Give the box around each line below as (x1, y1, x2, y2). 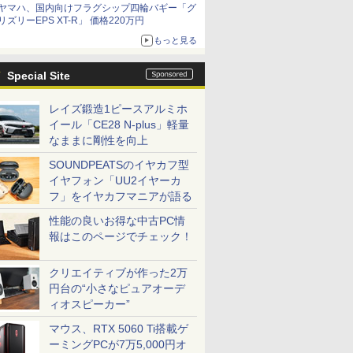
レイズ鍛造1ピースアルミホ (49, 102, 188, 115)
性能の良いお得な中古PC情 (49, 214, 185, 227)
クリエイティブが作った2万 (49, 266, 188, 279)
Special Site (7, 69, 70, 82)
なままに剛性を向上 (49, 134, 148, 147)
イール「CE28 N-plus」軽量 (49, 118, 189, 131)
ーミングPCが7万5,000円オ (49, 338, 187, 351)
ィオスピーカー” (49, 298, 130, 310)
